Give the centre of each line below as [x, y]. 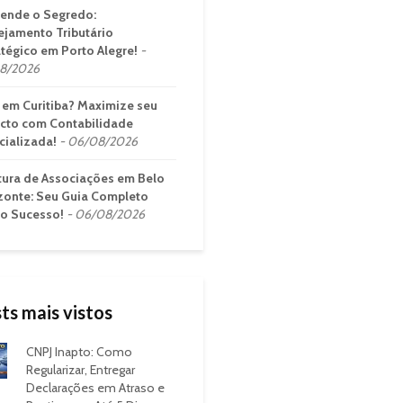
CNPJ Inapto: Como [79, 352]
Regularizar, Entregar [80, 370]
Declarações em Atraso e [95, 388]
